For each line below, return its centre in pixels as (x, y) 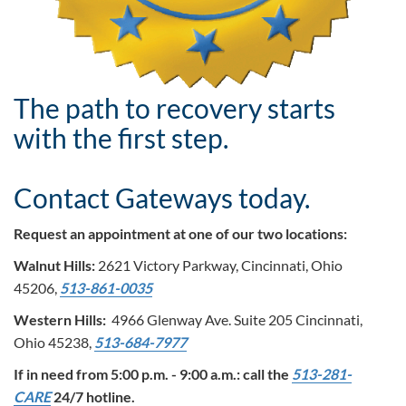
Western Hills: (61, 320)
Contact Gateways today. (164, 198)
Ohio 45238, (54, 343)
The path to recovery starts (174, 108)
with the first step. (121, 138)
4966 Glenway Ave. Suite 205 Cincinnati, (236, 320)
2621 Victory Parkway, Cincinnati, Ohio (219, 266)
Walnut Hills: (54, 266)
